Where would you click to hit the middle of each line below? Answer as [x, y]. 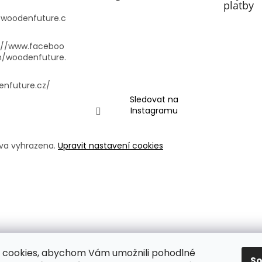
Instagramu [154, 111]
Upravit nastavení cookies [111, 146]
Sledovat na [154, 100]
